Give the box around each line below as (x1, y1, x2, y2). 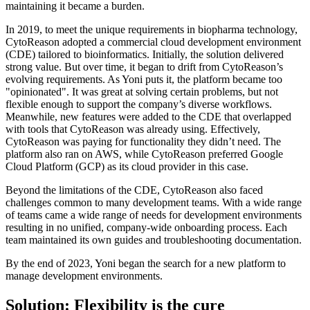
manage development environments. (6, 269, 163, 282)
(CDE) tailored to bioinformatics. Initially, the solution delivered (6, 48, 284, 60)
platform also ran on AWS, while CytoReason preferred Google (6, 147, 283, 160)
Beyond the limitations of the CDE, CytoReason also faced (6, 183, 263, 196)
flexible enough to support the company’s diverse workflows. (6, 98, 272, 110)
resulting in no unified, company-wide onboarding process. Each (6, 221, 287, 233)
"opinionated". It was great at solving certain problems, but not (6, 85, 278, 98)
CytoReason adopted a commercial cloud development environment (6, 35, 301, 48)
